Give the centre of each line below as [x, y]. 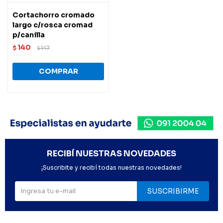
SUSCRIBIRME [173, 191]
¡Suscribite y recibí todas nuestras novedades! [111, 167]
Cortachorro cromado [54, 15]
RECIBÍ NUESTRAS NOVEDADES [111, 153]
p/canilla [29, 35]
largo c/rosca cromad [53, 25]
